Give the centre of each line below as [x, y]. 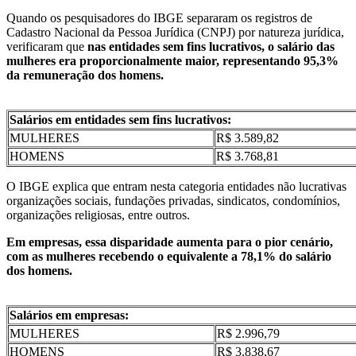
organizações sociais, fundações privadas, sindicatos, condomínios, [173, 200]
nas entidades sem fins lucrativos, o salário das [211, 46]
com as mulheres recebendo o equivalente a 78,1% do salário [169, 256]
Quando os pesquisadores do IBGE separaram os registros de [159, 17]
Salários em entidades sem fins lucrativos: [120, 119]
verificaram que [47, 46]
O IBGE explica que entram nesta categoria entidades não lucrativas [176, 186]
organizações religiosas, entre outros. [98, 215]
